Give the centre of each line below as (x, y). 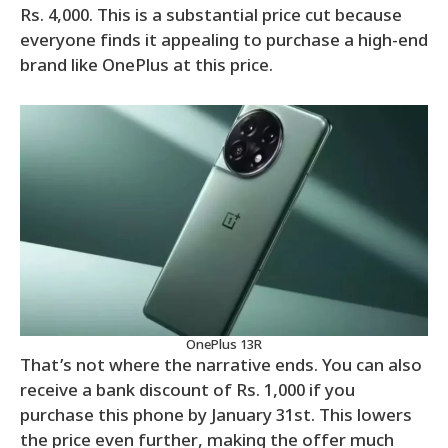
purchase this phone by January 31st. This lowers (216, 417)
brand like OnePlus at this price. (146, 66)
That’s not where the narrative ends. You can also (221, 367)
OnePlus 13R (224, 346)
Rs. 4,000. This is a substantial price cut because (211, 16)
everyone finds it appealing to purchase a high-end (224, 41)
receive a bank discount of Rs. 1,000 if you (187, 392)
